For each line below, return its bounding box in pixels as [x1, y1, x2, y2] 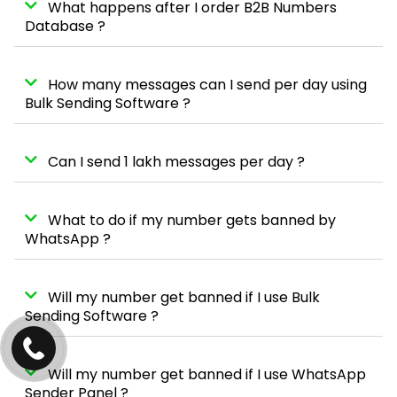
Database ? [25, 15, 105, 36]
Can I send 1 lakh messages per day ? [48, 151, 305, 172]
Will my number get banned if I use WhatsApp [48, 363, 366, 385]
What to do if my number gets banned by [48, 209, 336, 230]
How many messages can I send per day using [48, 74, 367, 95]
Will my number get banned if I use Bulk [48, 286, 320, 307]
